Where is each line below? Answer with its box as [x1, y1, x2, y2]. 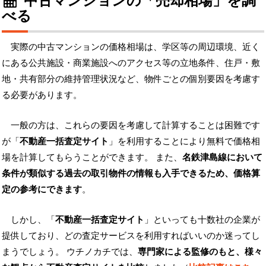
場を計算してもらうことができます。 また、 [2, 151, 182, 163]
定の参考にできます [2, 183, 82, 195]
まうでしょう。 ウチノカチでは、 [2, 245, 138, 258]
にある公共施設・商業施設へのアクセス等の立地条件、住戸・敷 [2, 56, 260, 69]
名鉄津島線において [182, 151, 262, 163]
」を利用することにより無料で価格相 [109, 135, 260, 147]
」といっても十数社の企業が [144, 213, 260, 226]
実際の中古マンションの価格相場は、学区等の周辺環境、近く [11, 40, 260, 53]
